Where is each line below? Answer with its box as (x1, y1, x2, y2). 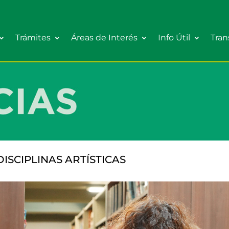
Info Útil (158, 33, 190, 42)
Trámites (15, 33, 51, 42)
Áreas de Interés (71, 33, 138, 42)
